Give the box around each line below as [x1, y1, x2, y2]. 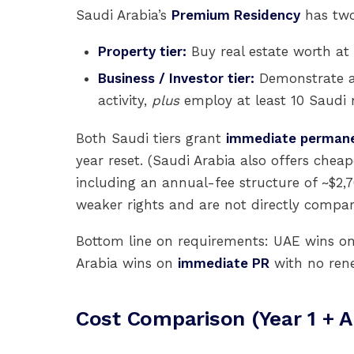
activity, [98, 92, 152, 108]
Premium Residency [171, 7, 300, 23]
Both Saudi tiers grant [76, 130, 226, 146]
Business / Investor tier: [98, 70, 254, 86]
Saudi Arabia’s [76, 7, 171, 23]
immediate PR [178, 255, 269, 271]
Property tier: [98, 43, 186, 59]
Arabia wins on [76, 255, 178, 271]
